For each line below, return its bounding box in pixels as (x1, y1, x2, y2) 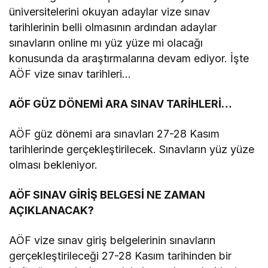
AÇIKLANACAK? (9, 204, 94, 217)
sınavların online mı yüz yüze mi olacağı (9, 36, 203, 49)
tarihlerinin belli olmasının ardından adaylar (9, 21, 217, 33)
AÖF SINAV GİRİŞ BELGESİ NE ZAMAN (9, 188, 206, 201)
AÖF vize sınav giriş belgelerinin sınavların (9, 234, 216, 246)
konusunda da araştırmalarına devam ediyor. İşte (9, 52, 249, 65)
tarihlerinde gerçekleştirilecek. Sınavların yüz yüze (9, 143, 255, 156)
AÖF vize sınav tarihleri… (9, 68, 132, 80)
